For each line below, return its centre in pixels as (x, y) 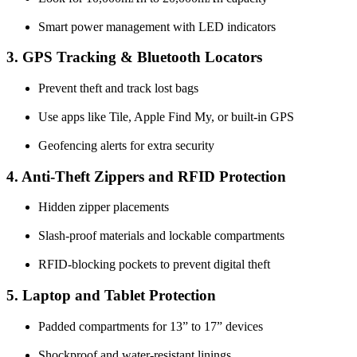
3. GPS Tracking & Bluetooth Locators (134, 57)
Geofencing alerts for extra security (126, 146)
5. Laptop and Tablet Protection (111, 296)
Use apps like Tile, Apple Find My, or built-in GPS (166, 117)
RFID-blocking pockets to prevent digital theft (154, 265)
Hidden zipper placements (104, 207)
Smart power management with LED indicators (157, 26)
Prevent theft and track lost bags (118, 88)
